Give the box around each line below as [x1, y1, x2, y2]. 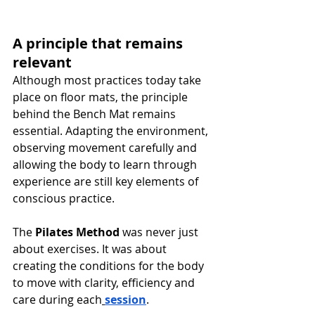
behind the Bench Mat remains [13, 106, 179, 122]
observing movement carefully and [13, 140, 200, 156]
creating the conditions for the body [13, 258, 207, 274]
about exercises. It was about [13, 241, 169, 257]
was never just [120, 224, 201, 240]
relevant [13, 53, 72, 72]
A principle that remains [13, 34, 186, 53]
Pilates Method [35, 224, 120, 240]
